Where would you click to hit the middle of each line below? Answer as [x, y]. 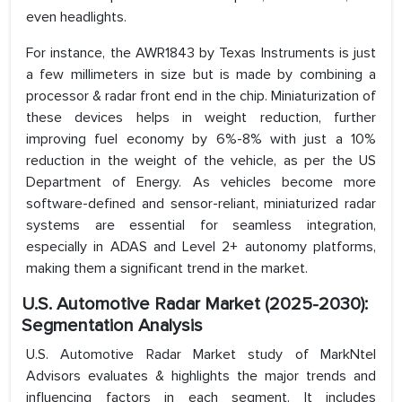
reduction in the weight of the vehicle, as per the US [201, 161]
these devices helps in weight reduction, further [201, 118]
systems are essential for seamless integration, [201, 226]
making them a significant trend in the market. [167, 269]
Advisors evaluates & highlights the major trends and [201, 376]
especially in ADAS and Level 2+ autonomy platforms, [201, 247]
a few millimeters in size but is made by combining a [201, 75]
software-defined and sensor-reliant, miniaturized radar [201, 204]
